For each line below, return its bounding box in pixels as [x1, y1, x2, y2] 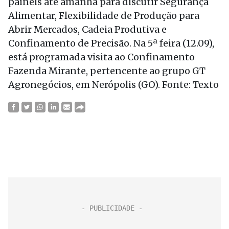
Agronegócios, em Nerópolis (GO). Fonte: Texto [8, 79, 219, 90]
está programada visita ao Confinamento [8, 51, 195, 63]
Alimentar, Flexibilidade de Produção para [8, 10, 199, 21]
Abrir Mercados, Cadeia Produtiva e [8, 24, 167, 35]
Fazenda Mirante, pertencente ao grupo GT [8, 65, 205, 77]
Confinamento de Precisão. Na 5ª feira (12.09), [8, 37, 214, 49]
